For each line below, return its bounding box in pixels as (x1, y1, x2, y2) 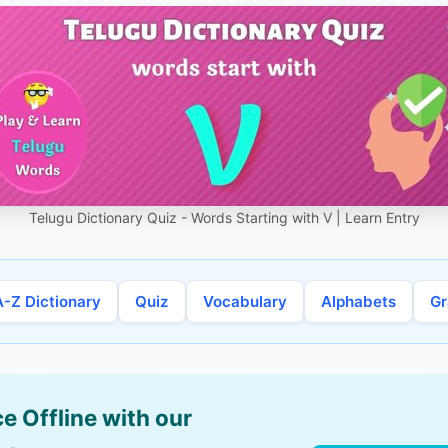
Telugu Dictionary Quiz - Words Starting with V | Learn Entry (28, 209, 420, 226)
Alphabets (320, 292, 396, 311)
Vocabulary (202, 292, 287, 311)
